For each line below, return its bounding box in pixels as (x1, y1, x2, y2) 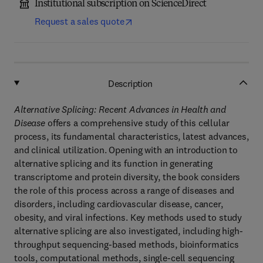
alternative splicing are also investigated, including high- (14, 225, 243, 237)
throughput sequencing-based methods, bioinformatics (14, 238, 239, 250)
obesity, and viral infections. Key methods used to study (14, 211, 242, 223)
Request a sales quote (35, 15, 124, 27)
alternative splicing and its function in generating (14, 157, 213, 169)
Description (108, 77, 153, 89)
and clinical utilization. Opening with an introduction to (14, 144, 238, 156)
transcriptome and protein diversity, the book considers (14, 171, 241, 183)
